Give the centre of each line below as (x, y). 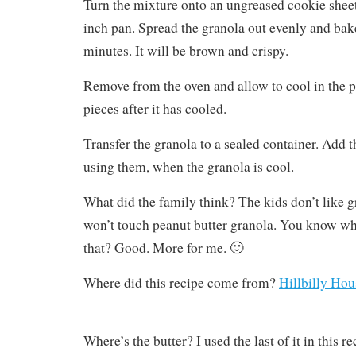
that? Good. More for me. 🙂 (163, 247)
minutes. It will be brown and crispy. (186, 50)
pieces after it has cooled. (155, 108)
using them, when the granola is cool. (189, 166)
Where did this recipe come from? (181, 282)
